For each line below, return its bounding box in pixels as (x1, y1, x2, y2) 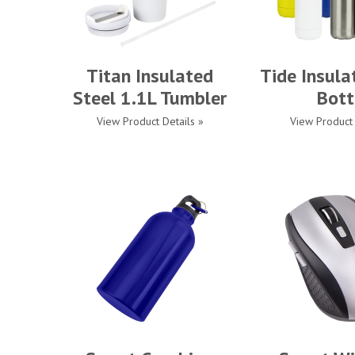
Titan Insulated (86, 63, 213, 88)
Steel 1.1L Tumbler (73, 86, 227, 110)
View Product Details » (96, 114, 204, 128)
